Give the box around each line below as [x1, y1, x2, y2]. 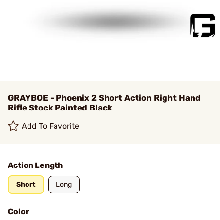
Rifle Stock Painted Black [8, 103, 112, 112]
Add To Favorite [22, 121, 80, 131]
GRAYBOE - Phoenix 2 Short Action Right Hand [8, 93, 201, 103]
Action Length [8, 161, 63, 170]
